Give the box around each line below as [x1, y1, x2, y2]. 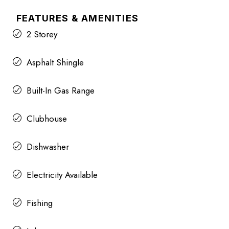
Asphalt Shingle [27, 56, 84, 68]
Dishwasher [27, 140, 69, 153]
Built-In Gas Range [27, 84, 95, 97]
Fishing [27, 196, 53, 209]
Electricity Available [27, 168, 98, 181]
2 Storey [27, 28, 57, 40]
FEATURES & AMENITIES [16, 12, 139, 24]
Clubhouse [27, 112, 67, 125]
